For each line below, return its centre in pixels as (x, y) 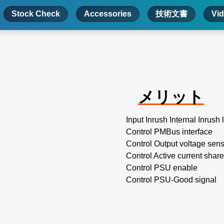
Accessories (107, 14)
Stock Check (35, 14)
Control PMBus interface (169, 132)
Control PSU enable (162, 168)
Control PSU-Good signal (171, 180)
